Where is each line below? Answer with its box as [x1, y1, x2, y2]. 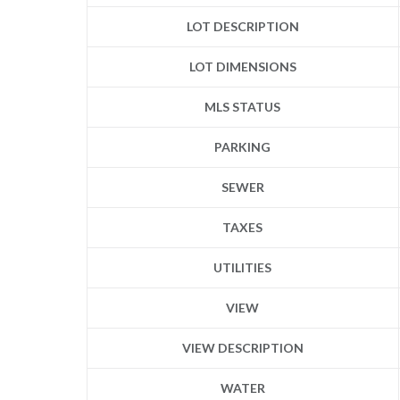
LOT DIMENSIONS [188, 58, 296, 74]
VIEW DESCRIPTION [181, 339, 304, 355]
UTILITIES [213, 259, 272, 275]
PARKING [214, 138, 271, 154]
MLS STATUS [204, 98, 281, 114]
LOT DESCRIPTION [186, 18, 299, 34]
